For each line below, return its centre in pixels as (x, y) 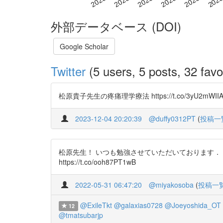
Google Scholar (84, 47)
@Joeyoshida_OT (193, 205)
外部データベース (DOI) (116, 26)
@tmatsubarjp (81, 215)
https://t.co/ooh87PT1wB (97, 162)
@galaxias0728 (138, 205)
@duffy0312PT (172, 119)
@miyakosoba (171, 185)
